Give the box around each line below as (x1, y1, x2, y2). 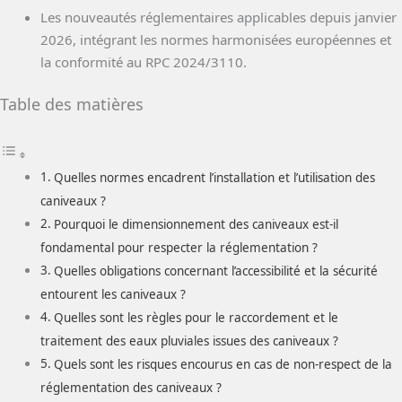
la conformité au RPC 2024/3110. (40, 52, 247, 71)
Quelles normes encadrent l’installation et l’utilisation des (53, 169, 375, 186)
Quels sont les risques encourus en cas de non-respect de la (53, 355, 392, 372)
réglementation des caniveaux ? (40, 379, 222, 396)
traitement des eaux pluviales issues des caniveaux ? (40, 332, 338, 349)
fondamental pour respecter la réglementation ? (40, 239, 318, 256)
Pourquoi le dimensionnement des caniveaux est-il (53, 215, 338, 232)
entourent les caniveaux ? (40, 285, 186, 302)
